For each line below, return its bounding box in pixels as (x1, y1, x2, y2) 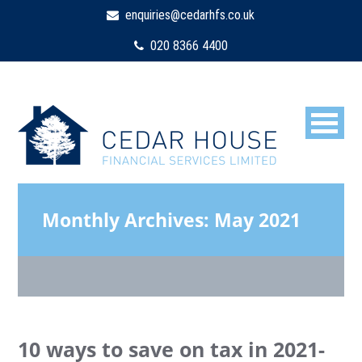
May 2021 (214, 207, 301, 233)
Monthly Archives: (42, 207, 215, 233)
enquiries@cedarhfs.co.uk (119, 7, 255, 23)
